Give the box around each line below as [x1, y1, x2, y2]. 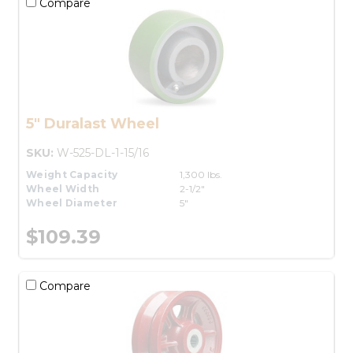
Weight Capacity [26, 168, 118, 180]
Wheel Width [26, 182, 100, 195]
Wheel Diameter [26, 196, 118, 209]
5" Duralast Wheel [26, 114, 159, 132]
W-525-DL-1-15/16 [57, 145, 149, 160]
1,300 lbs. [180, 168, 222, 180]
